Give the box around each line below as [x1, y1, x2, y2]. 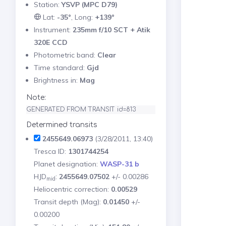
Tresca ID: [33, 146, 68, 156]
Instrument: [33, 25, 73, 34]
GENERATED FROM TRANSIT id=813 [26, 105, 136, 113]
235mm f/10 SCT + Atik [72, 25, 150, 34]
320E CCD [33, 37, 68, 47]
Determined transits [26, 121, 97, 129]
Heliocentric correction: [33, 184, 111, 194]
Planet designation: [33, 159, 100, 168]
